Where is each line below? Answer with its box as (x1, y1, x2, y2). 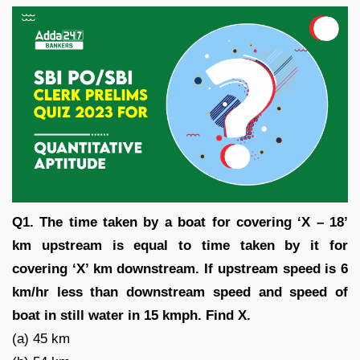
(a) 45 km (12, 330, 70, 346)
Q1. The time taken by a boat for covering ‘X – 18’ (12, 214, 348, 230)
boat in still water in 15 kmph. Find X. (12, 307, 251, 323)
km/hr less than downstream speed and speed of (12, 284, 348, 300)
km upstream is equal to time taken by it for (12, 237, 348, 253)
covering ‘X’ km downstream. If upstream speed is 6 (12, 260, 348, 276)
